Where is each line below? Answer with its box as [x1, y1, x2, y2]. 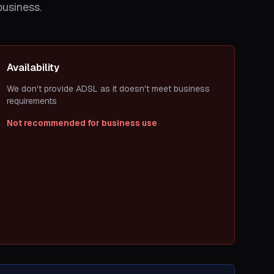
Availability [7, 61, 60, 74]
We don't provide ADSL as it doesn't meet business [7, 83, 210, 94]
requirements [7, 95, 57, 106]
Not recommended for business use [7, 117, 158, 128]
